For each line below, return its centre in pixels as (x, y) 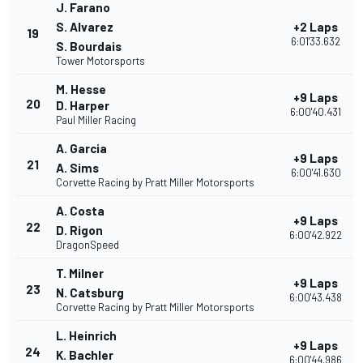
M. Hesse (81, 90)
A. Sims (77, 168)
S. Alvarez (85, 27)
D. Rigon (79, 231)
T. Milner (80, 273)
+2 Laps (316, 27)
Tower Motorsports (100, 61)
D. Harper (83, 106)
